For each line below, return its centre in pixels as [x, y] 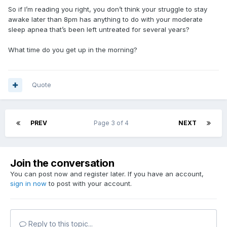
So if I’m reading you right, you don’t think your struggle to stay [108, 9]
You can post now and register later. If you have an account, [107, 174]
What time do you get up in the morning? [73, 50]
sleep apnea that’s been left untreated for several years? [99, 30]
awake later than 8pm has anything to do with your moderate [105, 20]
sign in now [28, 184]
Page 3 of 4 [113, 123]
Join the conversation [62, 163]
